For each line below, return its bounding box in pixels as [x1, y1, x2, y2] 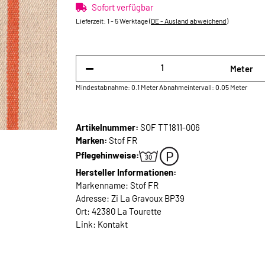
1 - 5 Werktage [107, 17, 149, 25]
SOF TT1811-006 [140, 121, 200, 132]
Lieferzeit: [76, 17, 107, 25]
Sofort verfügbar [92, 2, 153, 13]
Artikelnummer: [76, 121, 140, 132]
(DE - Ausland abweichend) [149, 17, 228, 25]
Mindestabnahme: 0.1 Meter [76, 82, 158, 91]
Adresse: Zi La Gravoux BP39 [76, 192, 185, 203]
